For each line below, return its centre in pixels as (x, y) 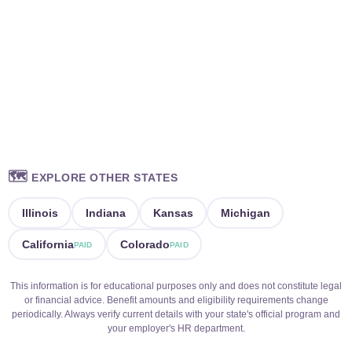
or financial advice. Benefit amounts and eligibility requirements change (176, 300)
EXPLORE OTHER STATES (103, 178)
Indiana (105, 213)
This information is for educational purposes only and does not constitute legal (176, 286)
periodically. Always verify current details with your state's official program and (176, 314)
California (48, 244)
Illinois (40, 213)
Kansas (173, 213)
